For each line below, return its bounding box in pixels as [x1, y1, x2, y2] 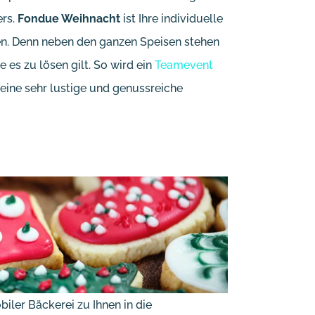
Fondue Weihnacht [15, 11, 120, 25]
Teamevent [155, 58, 213, 72]
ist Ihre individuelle [120, 11, 223, 25]
